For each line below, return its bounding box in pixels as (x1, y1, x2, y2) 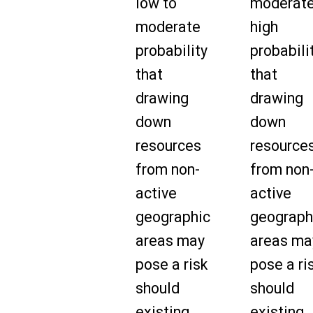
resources (136, 137, 201, 155)
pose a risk (136, 256, 208, 274)
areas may (136, 232, 205, 250)
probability (136, 42, 208, 60)
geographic (136, 208, 210, 226)
